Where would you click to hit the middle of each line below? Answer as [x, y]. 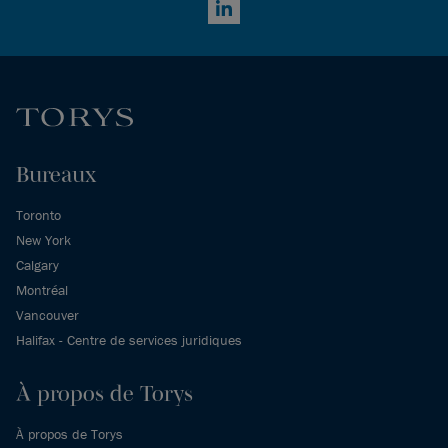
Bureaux [56, 173]
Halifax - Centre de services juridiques [129, 339]
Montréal [42, 289]
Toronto [38, 214]
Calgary [37, 264]
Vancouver [47, 314]
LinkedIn [236, 18]
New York [43, 239]
